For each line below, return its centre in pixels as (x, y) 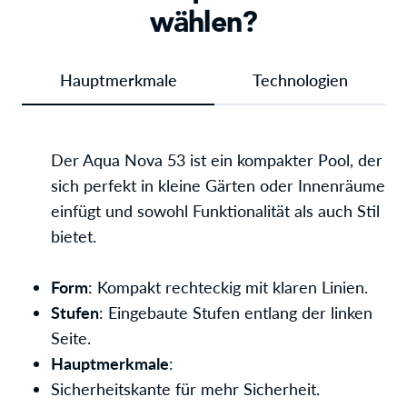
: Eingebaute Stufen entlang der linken (236, 313)
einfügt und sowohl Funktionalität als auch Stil (215, 211)
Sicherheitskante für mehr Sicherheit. (185, 389)
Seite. (71, 338)
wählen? (203, 23)
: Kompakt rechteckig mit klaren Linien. (228, 287)
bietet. (74, 236)
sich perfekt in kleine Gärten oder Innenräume (218, 185)
